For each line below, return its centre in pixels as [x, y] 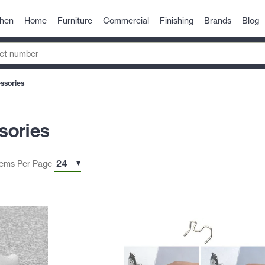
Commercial [126, 21]
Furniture [75, 21]
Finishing [177, 21]
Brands [218, 21]
